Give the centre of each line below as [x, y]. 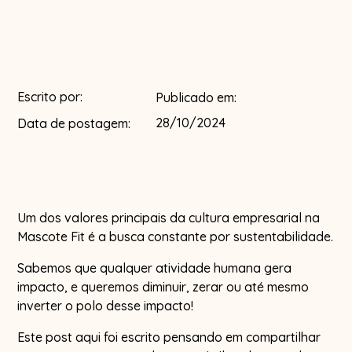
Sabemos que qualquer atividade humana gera [155, 268]
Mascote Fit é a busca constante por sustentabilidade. [176, 236]
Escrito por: [50, 96]
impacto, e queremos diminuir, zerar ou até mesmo [163, 286]
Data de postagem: [74, 123]
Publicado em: [196, 97]
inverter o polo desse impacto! [106, 305]
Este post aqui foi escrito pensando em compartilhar [169, 337]
